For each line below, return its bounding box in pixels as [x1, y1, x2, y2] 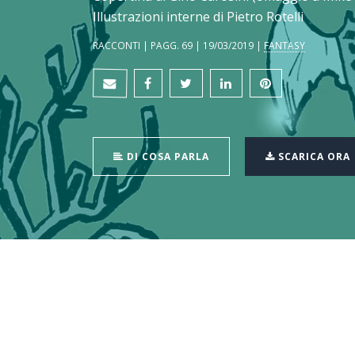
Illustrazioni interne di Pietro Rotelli [93, 8, 303, 26]
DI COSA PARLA [124, 150, 209, 164]
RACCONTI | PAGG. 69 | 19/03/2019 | [93, 39, 264, 52]
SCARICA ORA [275, 150, 350, 164]
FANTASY [264, 39, 305, 52]
